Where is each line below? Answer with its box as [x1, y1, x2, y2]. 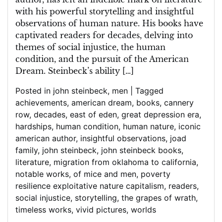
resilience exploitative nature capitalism [15, 181, 164, 191]
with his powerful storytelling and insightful [15, 6, 194, 16]
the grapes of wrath [121, 193, 196, 203]
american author [15, 133, 76, 143]
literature [15, 157, 49, 167]
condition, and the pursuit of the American [15, 54, 189, 64]
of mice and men [73, 169, 136, 179]
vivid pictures [76, 205, 126, 215]
